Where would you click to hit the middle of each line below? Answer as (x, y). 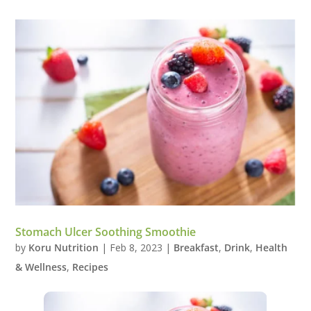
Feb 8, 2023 (136, 247)
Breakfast (196, 247)
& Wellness (41, 267)
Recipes (91, 267)
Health (272, 247)
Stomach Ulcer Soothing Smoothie (106, 232)
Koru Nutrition (64, 247)
